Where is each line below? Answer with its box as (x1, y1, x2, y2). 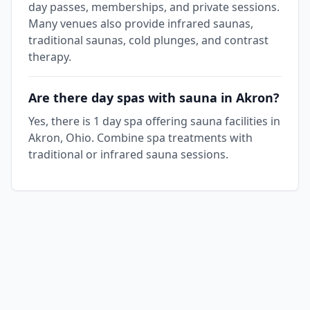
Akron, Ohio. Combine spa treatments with (28, 130, 253, 145)
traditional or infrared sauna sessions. (28, 147, 228, 162)
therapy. (28, 49, 71, 64)
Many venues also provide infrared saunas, (28, 16, 253, 31)
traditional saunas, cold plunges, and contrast (28, 33, 268, 48)
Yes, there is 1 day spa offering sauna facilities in (28, 113, 280, 129)
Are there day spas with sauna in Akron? (28, 89, 280, 106)
